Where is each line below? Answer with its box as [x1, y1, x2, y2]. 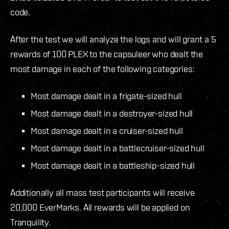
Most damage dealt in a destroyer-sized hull [31, 107, 193, 119]
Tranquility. [10, 216, 51, 227]
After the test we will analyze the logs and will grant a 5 [10, 33, 216, 44]
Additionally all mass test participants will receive [10, 187, 195, 198]
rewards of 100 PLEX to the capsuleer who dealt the [10, 48, 203, 59]
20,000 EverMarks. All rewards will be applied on [10, 201, 190, 213]
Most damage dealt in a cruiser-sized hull [31, 125, 183, 136]
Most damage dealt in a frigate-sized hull [31, 90, 182, 101]
